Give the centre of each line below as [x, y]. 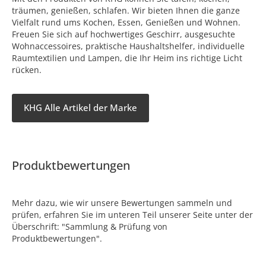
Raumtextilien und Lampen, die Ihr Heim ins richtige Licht [127, 58]
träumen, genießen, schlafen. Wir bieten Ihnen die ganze [126, 10]
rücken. [27, 69]
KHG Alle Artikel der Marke [80, 108]
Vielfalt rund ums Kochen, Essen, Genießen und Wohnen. [126, 22]
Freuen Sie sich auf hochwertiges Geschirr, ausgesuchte [123, 34]
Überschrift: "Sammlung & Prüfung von [90, 226]
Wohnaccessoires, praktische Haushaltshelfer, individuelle [128, 46]
